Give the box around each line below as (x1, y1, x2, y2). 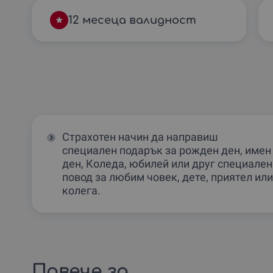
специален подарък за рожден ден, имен (62, 143, 271, 157)
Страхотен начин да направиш (62, 130, 218, 143)
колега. (62, 183, 101, 197)
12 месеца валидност (68, 13, 196, 26)
